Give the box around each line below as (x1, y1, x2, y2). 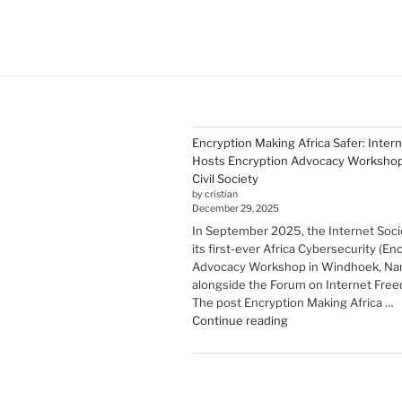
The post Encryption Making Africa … (192, 295, 394, 310)
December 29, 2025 (192, 202, 279, 214)
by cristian (192, 188, 238, 200)
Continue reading (192, 313, 288, 328)
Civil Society (192, 170, 258, 186)
